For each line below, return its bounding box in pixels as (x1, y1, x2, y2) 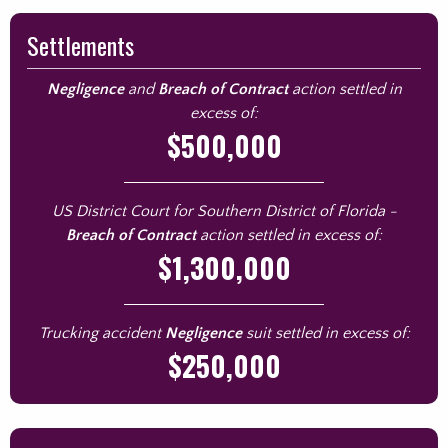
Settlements (27, 27, 134, 63)
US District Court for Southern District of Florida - (51, 202, 397, 220)
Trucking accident (38, 324, 165, 342)
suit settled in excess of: (241, 324, 410, 342)
